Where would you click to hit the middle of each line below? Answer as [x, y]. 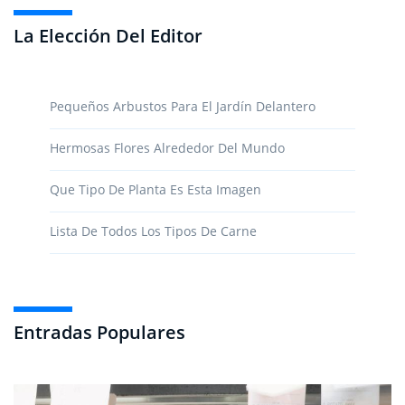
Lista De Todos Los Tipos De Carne [153, 231]
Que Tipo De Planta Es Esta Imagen [155, 189]
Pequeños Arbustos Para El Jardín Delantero [183, 106]
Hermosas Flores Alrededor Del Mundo [167, 147]
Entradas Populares [99, 332]
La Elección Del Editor [108, 35]
